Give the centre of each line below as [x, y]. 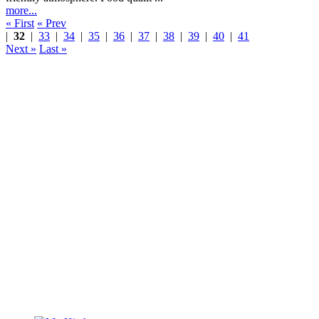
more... [21, 10]
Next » [21, 48]
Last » [53, 48]
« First [20, 23]
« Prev [52, 23]
